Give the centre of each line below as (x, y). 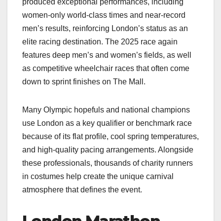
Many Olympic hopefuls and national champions (106, 110)
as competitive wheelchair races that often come (106, 69)
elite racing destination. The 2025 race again (100, 42)
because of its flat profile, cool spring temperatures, (110, 137)
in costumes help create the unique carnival (98, 177)
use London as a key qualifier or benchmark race (107, 123)
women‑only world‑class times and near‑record (104, 15)
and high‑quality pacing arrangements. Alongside (108, 150)
